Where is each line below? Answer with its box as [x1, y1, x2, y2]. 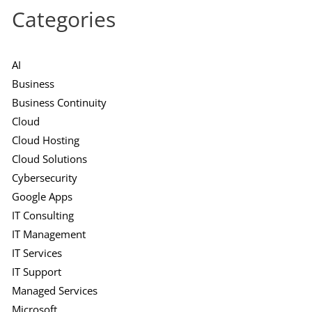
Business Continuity [11, 95, 107, 110]
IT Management [11, 227, 86, 242]
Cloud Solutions [11, 152, 87, 166]
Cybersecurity [11, 171, 77, 185]
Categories [11, 5, 116, 34]
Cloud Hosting [11, 133, 79, 148]
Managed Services [11, 283, 97, 298]
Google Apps [11, 189, 72, 204]
